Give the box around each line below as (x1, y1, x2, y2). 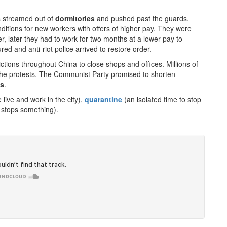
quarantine (85, 94, 124, 104)
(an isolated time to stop (124, 94, 201, 104)
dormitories (55, 13, 95, 23)
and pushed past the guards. (95, 13, 189, 23)
